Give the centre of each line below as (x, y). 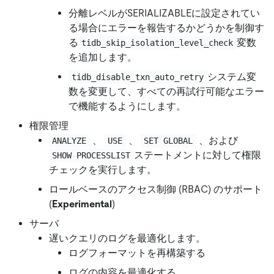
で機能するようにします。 (127, 106)
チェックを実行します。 (103, 169)
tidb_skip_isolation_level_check (157, 43)
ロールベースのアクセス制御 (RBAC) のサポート (156, 189)
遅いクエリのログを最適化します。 (127, 238)
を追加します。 (103, 57)
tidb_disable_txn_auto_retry (138, 77)
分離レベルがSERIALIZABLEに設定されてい (164, 13)
